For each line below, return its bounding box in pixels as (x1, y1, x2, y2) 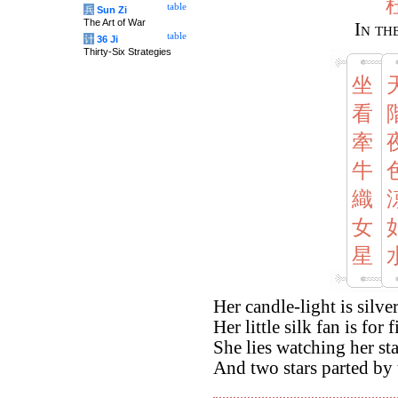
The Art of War (84, 17, 146, 28)
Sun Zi (97, 4, 127, 15)
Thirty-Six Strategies (84, 46, 171, 57)
